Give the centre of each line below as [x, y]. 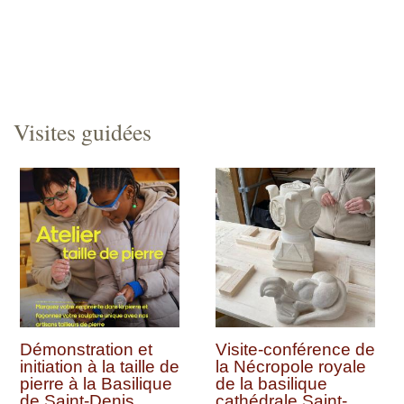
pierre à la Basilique [96, 383]
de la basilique [271, 383]
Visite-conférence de [295, 349]
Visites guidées [83, 131]
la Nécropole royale [291, 366]
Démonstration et [86, 349]
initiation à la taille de [100, 366]
